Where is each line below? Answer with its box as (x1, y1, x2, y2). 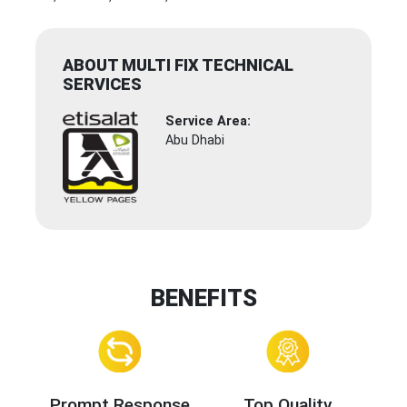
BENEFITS (150, 284, 257, 313)
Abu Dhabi (165, 133, 225, 149)
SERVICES (63, 74, 142, 94)
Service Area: (165, 114, 252, 130)
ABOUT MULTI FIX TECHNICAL (63, 55, 293, 75)
